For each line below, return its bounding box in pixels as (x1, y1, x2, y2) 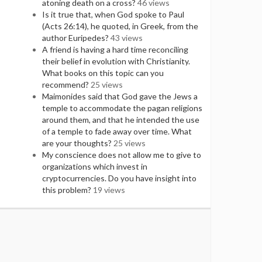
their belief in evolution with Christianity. (42, 56, 191, 66)
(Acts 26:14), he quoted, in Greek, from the (42, 21, 199, 31)
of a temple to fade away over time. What (42, 126, 192, 136)
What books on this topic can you (42, 68, 164, 78)
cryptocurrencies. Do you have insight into (42, 173, 197, 183)
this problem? (42, 185, 92, 195)
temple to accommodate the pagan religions (42, 103, 203, 113)
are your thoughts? (42, 138, 112, 148)
